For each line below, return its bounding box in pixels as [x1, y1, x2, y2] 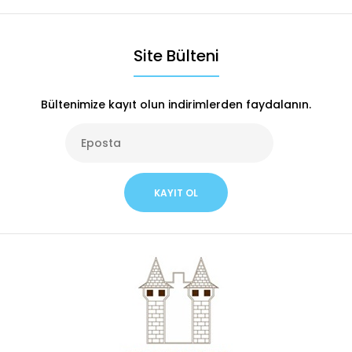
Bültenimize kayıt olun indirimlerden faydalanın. [41, 96, 311, 112]
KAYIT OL [154, 185, 198, 200]
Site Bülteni [133, 44, 219, 67]
